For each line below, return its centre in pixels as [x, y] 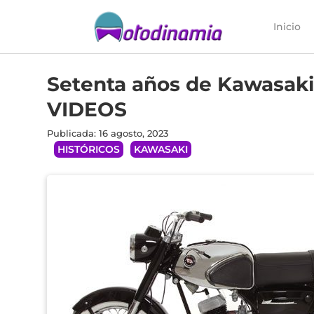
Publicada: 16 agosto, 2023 [108, 133]
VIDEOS [93, 109]
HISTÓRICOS [89, 149]
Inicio [287, 27]
